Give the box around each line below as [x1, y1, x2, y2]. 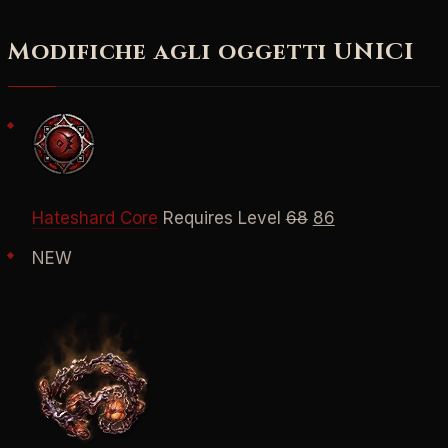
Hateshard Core [31, 207, 158, 228]
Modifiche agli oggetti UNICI [8, 36, 414, 69]
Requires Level [157, 207, 286, 228]
